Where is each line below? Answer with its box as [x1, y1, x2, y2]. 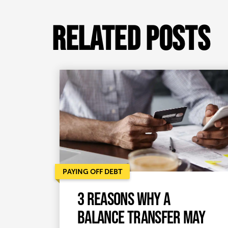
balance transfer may [77, 206, 206, 227]
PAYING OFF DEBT [63, 167, 122, 176]
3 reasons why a [77, 188, 170, 209]
